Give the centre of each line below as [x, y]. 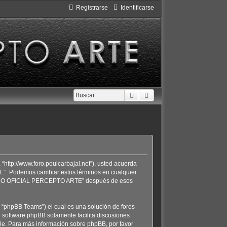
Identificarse [137, 8]
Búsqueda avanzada [182, 95]
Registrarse [92, 8]
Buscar [146, 95]
